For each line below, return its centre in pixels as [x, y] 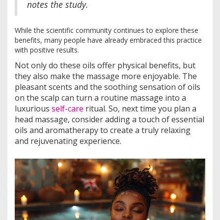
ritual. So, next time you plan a [140, 108]
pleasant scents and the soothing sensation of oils [108, 87]
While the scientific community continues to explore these [107, 30]
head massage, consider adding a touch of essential [110, 119]
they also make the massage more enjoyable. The [106, 76]
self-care [68, 108]
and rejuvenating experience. [68, 141]
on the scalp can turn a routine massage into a [100, 97]
